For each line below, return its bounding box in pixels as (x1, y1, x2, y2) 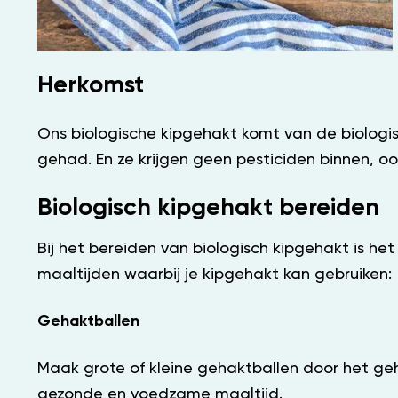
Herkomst (37, 73, 144, 98)
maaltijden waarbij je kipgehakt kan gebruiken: (37, 266, 392, 283)
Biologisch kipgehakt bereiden (37, 195, 379, 220)
